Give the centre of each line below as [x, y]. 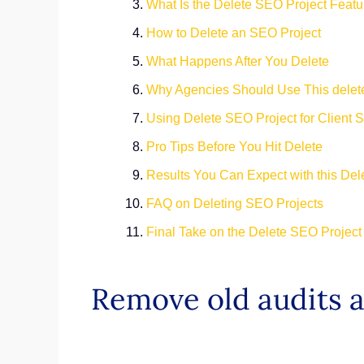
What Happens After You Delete [238, 61]
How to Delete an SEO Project [234, 33]
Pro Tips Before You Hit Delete [234, 147]
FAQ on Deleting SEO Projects [235, 204]
